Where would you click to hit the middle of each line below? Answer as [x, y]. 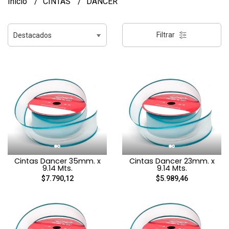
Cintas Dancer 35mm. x [57, 161]
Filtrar [166, 35]
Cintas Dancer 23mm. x [172, 161]
